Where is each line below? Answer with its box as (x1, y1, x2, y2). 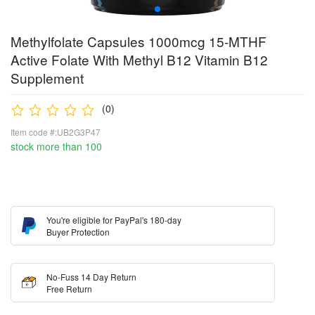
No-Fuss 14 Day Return (46, 271, 136, 283)
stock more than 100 (11, 139, 102, 153)
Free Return (46, 283, 92, 295)
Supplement (11, 68, 84, 87)
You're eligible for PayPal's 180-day (46, 214, 181, 226)
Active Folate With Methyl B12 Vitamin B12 (11, 50, 268, 69)
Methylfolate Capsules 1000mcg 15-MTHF (11, 32, 266, 51)
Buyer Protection (46, 226, 110, 238)
